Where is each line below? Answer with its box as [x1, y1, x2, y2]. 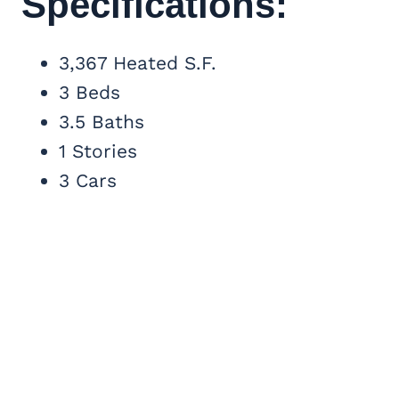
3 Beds [59, 81, 120, 104]
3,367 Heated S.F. [59, 52, 216, 75]
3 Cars [59, 169, 117, 192]
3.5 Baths [59, 110, 144, 134]
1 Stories [59, 140, 137, 163]
